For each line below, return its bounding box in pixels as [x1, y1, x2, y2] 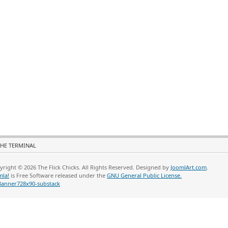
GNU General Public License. [107, 172, 182, 179]
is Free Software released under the [9, 172, 107, 179]
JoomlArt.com [170, 163, 207, 171]
